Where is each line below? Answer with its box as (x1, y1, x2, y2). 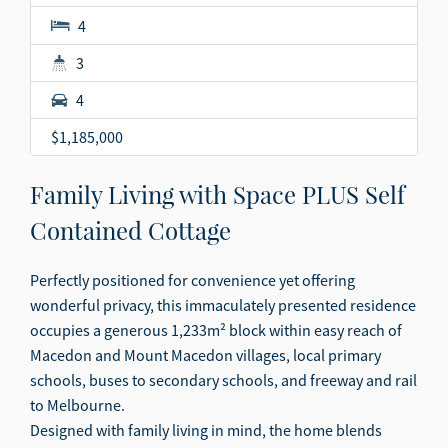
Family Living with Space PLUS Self (30, 177, 405, 210)
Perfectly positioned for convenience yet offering (30, 269, 355, 290)
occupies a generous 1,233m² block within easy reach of (30, 319, 402, 340)
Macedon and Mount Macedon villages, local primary (30, 344, 381, 365)
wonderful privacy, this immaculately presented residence (30, 294, 416, 315)
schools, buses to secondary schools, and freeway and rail (30, 369, 417, 390)
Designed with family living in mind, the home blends (30, 419, 382, 440)
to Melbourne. (30, 394, 125, 415)
